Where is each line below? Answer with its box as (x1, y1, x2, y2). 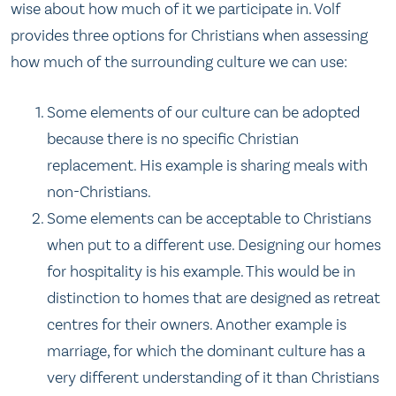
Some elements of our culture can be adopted (47, 102, 361, 122)
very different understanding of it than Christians (47, 367, 380, 387)
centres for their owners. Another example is (47, 314, 347, 334)
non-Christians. (47, 181, 152, 202)
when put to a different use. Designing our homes (47, 234, 382, 255)
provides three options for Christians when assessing (11, 25, 368, 45)
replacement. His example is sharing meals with (47, 155, 369, 175)
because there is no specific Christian (47, 128, 300, 148)
